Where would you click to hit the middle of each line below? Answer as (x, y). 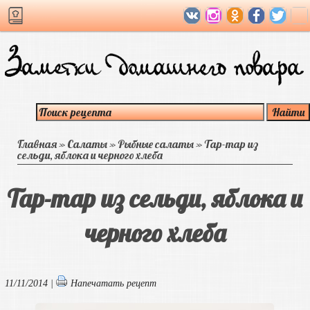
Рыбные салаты (156, 144)
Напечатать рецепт (113, 283)
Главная (37, 144)
